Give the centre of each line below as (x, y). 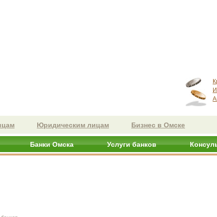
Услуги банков (132, 144)
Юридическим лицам (73, 125)
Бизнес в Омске (158, 125)
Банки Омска (52, 144)
